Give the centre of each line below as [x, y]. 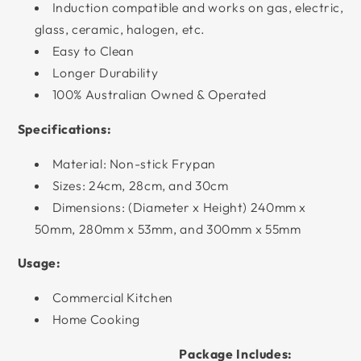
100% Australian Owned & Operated [159, 95]
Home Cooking [96, 320]
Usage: [39, 263]
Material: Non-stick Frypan [134, 163]
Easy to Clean [93, 51]
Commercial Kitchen [112, 298]
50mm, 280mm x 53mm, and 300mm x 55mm [168, 228]
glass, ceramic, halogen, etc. [120, 29]
